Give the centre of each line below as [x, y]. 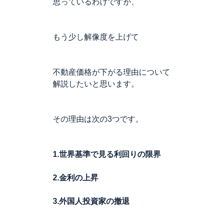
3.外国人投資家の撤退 [91, 201]
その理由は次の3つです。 [98, 119]
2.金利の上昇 [76, 178]
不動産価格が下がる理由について [111, 72]
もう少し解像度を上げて [96, 37]
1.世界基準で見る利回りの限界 [107, 154]
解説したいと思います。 [96, 84]
